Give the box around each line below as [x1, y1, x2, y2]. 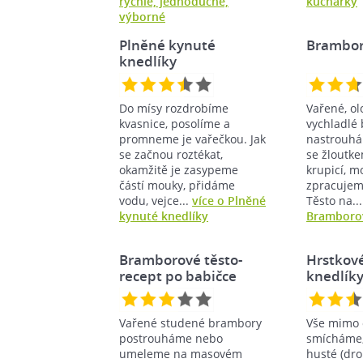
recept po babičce [119, 266, 237, 285]
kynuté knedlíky [119, 207, 208, 224]
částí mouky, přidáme [119, 177, 235, 193]
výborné [119, 8, 165, 24]
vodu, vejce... [119, 192, 192, 208]
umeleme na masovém [119, 345, 242, 361]
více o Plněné [192, 192, 266, 208]
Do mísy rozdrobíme [119, 100, 228, 116]
